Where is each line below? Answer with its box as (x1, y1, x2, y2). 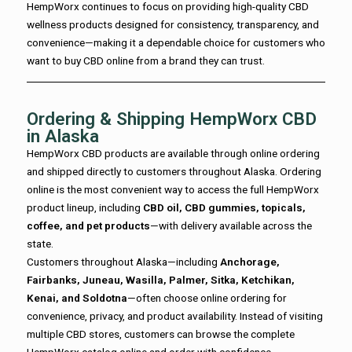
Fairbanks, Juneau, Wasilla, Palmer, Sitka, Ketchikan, (27, 273, 295, 286)
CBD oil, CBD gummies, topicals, (143, 200, 306, 214)
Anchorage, (220, 255, 280, 268)
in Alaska (27, 125, 99, 146)
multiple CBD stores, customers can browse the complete (27, 327, 295, 340)
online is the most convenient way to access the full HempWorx (27, 182, 319, 196)
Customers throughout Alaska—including (27, 255, 220, 268)
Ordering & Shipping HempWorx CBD (27, 108, 317, 129)
